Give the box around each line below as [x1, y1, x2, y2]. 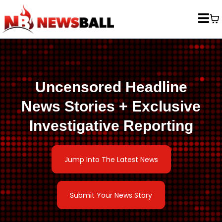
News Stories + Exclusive [21, 98, 201, 114]
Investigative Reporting [29, 117, 193, 134]
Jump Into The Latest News [64, 154, 158, 165]
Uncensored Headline [35, 78, 187, 95]
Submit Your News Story [70, 190, 152, 200]
